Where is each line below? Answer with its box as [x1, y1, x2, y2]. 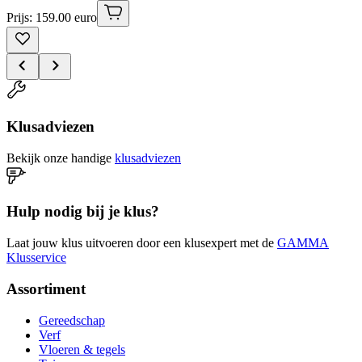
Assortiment [6, 280, 86, 297]
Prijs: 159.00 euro [6, 11, 97, 25]
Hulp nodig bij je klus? [6, 203, 159, 221]
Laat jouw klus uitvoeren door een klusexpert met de [6, 236, 274, 250]
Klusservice [6, 250, 66, 265]
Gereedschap [39, 313, 105, 327]
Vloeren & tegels [39, 342, 125, 356]
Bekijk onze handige [6, 150, 112, 165]
